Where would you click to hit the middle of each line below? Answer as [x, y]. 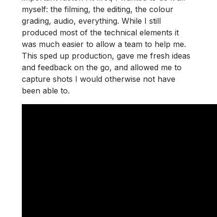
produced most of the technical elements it [100, 32]
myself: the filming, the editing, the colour [98, 9]
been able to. [46, 90]
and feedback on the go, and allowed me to [102, 67]
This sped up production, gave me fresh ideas [106, 55]
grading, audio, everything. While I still [91, 21]
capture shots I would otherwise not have [99, 79]
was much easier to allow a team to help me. [104, 44]
